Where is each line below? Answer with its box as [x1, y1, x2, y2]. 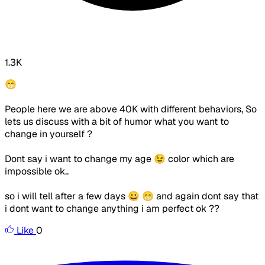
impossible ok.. [5, 165, 69, 178]
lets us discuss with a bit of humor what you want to [5, 115, 229, 128]
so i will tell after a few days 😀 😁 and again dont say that [5, 190, 258, 203]
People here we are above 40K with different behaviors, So [5, 103, 257, 116]
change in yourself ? [5, 128, 92, 141]
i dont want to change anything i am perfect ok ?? [5, 202, 219, 215]
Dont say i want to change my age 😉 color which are [5, 153, 234, 166]
